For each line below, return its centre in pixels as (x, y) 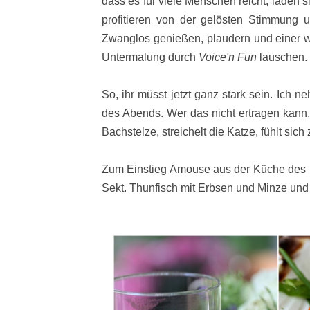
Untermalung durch (150, 57)
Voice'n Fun (229, 57)
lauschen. (283, 57)
